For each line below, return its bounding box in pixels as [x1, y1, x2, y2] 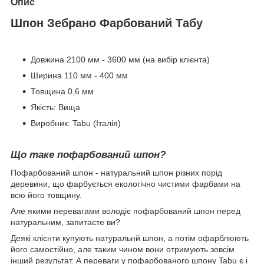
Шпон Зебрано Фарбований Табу [11, 16, 203, 29]
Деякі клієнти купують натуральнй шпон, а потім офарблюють [11, 233, 249, 243]
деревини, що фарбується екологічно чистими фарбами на [11, 179, 240, 189]
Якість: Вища [31, 103, 80, 113]
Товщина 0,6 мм [31, 87, 94, 97]
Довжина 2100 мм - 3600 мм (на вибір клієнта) [31, 55, 210, 65]
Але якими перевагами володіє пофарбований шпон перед [11, 206, 240, 216]
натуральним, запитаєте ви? [11, 217, 120, 227]
